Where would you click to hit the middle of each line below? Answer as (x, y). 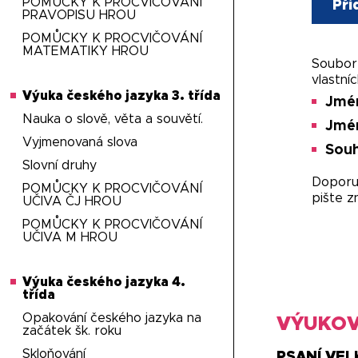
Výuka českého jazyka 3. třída (122, 96)
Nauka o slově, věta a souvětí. (113, 119)
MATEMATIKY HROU (86, 51)
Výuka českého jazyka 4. (104, 282)
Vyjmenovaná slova (80, 142)
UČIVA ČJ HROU (72, 201)
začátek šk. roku (72, 331)
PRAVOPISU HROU (80, 15)
